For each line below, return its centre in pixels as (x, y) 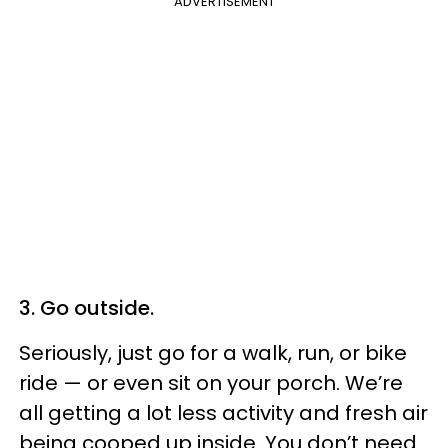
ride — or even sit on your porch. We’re (211, 383)
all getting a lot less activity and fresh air (223, 413)
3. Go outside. (89, 308)
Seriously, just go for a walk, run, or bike (213, 353)
